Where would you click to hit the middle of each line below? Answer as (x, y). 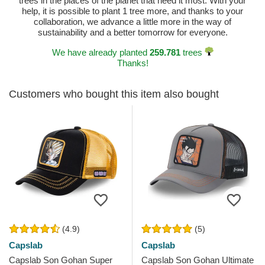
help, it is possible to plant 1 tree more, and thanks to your (132, 11)
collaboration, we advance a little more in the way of (132, 22)
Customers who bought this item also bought (114, 94)
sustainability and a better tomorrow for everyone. (132, 33)
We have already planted (101, 53)
